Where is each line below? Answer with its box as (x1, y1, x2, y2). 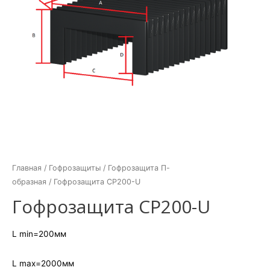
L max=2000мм (12, 259, 74, 269)
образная (12, 177, 46, 186)
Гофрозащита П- (108, 163, 170, 172)
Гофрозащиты (49, 163, 101, 172)
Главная (12, 163, 42, 172)
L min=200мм (12, 229, 66, 239)
